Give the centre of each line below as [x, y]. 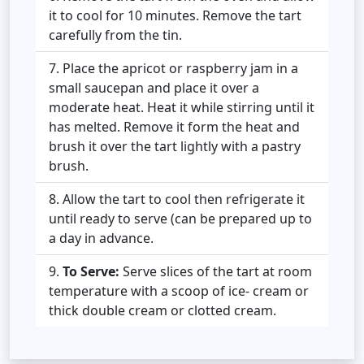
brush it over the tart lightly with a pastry [175, 146]
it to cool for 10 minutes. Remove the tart [175, 15]
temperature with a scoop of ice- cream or [179, 290]
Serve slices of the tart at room [216, 271]
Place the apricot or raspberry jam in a [180, 68]
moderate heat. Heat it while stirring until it [182, 107]
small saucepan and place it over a [154, 87]
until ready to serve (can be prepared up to [180, 218]
